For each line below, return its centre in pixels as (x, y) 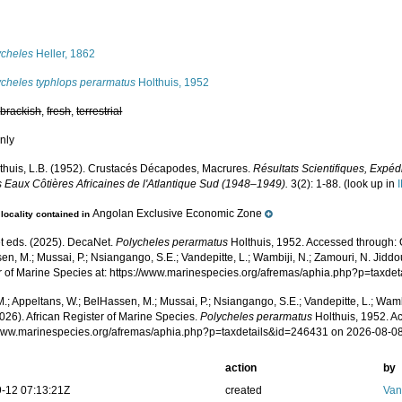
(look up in (370, 184)
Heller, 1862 (65, 54)
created (243, 391)
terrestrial (100, 111)
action (240, 368)
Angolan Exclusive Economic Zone (178, 214)
